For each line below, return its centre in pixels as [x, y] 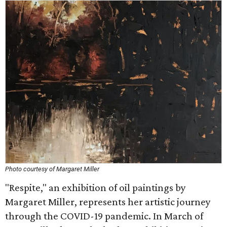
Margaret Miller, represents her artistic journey [108, 202]
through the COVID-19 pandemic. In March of [104, 216]
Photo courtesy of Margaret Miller [52, 169]
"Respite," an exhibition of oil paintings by [96, 187]
